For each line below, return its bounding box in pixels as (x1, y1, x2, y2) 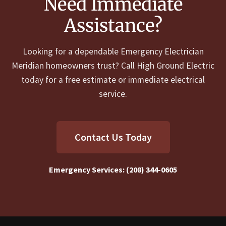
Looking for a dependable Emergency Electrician (22, 46, 204, 58)
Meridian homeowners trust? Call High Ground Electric (12, 60, 214, 72)
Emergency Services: (49, 164, 126, 175)
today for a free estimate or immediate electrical (21, 74, 205, 86)
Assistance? (64, 14, 162, 37)
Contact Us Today (74, 131, 152, 144)
